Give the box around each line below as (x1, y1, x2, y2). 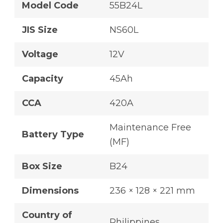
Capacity (22, 73, 63, 85)
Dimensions (22, 185, 79, 197)
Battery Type (22, 129, 84, 140)
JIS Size (22, 24, 58, 36)
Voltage (22, 49, 58, 60)
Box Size (22, 161, 62, 172)
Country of (22, 210, 72, 221)
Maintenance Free (110, 122, 191, 133)
